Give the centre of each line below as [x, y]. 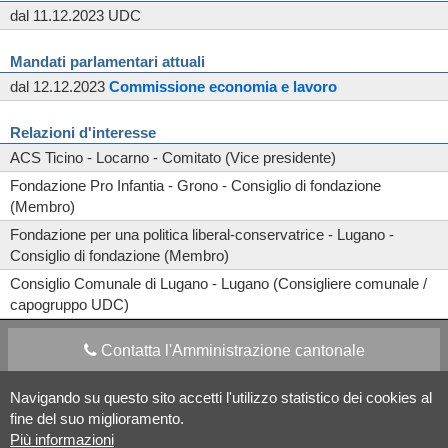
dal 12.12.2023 [59, 87]
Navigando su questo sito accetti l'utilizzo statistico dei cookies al [221, 397]
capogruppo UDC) [69, 305]
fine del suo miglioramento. [97, 418]
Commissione [157, 87]
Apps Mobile [114, 405]
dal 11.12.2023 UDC [75, 16]
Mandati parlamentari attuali [107, 62]
